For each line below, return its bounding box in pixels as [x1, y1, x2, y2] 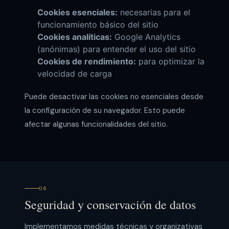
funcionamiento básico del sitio [37, 19, 158, 30]
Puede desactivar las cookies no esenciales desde [25, 91, 203, 102]
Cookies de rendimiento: [37, 56, 136, 67]
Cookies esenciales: [37, 7, 118, 18]
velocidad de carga [37, 68, 112, 79]
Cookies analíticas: [37, 32, 112, 42]
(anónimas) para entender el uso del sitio [37, 44, 196, 55]
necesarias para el [117, 7, 190, 18]
